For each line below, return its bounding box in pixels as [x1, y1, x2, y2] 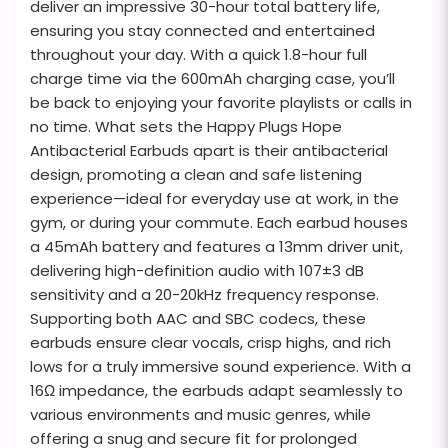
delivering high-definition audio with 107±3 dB [30, 260, 364, 282]
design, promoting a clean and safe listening [30, 164, 362, 186]
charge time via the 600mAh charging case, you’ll [30, 68, 395, 90]
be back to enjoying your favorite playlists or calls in [30, 92, 412, 114]
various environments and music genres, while [30, 404, 371, 426]
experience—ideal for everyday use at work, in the [30, 188, 399, 210]
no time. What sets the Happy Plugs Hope [30, 116, 342, 138]
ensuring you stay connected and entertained [30, 20, 375, 42]
